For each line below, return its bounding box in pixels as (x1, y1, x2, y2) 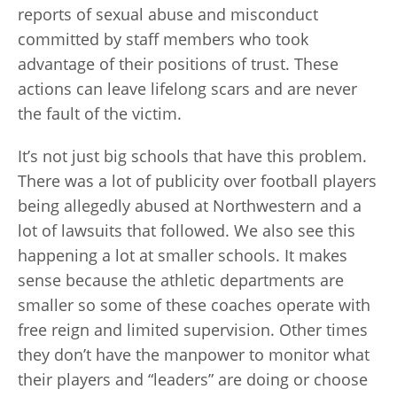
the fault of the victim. (18, 103, 182, 124)
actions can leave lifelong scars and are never (18, 78, 357, 99)
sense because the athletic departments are (18, 269, 344, 291)
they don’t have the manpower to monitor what (18, 344, 370, 365)
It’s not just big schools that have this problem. (18, 145, 367, 167)
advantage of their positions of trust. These (18, 53, 339, 74)
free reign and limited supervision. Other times (18, 319, 368, 340)
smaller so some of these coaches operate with (18, 294, 370, 315)
